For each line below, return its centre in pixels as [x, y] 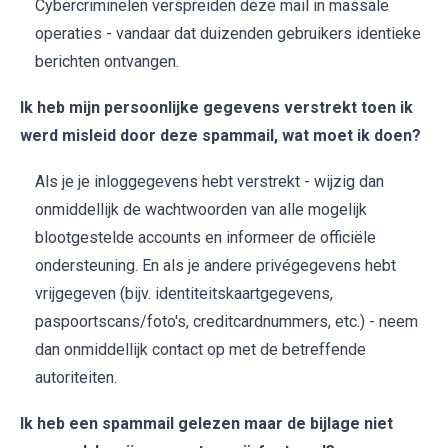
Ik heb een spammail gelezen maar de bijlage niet [206, 424]
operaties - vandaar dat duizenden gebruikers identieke [228, 34]
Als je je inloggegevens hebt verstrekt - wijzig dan [209, 182]
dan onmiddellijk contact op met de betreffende [200, 350]
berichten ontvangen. [107, 62]
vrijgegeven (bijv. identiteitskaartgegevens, [184, 294]
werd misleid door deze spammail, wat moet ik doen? [220, 136]
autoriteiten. [76, 378]
